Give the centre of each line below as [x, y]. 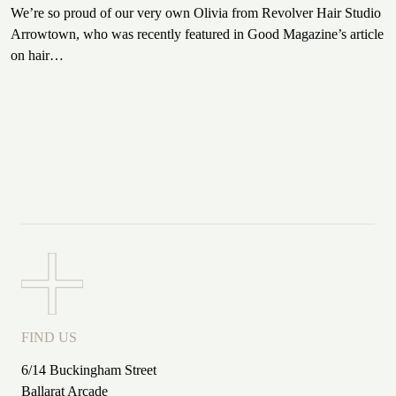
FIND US [49, 337]
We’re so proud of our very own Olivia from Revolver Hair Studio [196, 12]
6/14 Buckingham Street [89, 369]
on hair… [37, 55]
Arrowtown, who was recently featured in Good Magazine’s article [197, 34]
